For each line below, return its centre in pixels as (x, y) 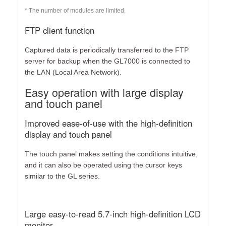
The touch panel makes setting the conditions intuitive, (111, 154)
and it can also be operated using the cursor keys (104, 165)
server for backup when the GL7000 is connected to (108, 61)
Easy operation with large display (104, 92)
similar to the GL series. (63, 176)
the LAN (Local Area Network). (73, 72)
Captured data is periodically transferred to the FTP (107, 50)
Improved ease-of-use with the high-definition (109, 123)
